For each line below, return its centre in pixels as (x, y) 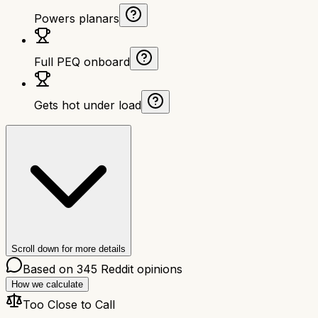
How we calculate (47, 284)
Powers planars (77, 18)
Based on (50, 269)
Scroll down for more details (68, 248)
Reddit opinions (140, 269)
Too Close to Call (69, 304)
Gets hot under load (88, 105)
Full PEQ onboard (82, 61)
